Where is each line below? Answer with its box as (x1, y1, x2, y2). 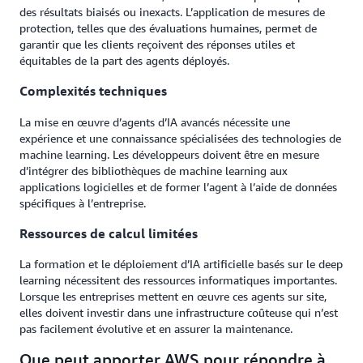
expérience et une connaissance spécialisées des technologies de (19, 130, 341, 145)
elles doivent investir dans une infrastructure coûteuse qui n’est (19, 305, 338, 320)
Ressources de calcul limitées (19, 224, 198, 241)
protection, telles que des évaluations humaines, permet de (19, 20, 317, 35)
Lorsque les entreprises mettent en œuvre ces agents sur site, (19, 289, 327, 304)
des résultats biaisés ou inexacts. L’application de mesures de (19, 4, 325, 19)
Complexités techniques (19, 83, 167, 100)
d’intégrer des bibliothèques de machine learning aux (19, 163, 288, 177)
